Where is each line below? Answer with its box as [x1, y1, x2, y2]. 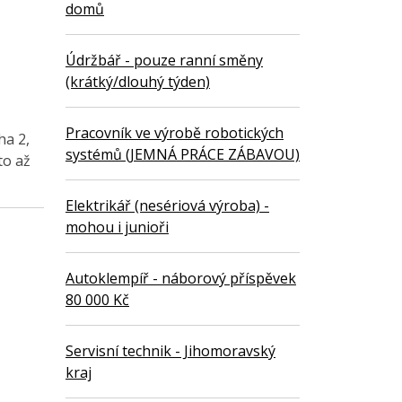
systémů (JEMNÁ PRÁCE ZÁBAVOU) [66, 144, 300, 165]
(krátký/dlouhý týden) [66, 72, 210, 92]
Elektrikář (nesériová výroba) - [66, 196, 269, 216]
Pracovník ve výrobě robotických [66, 123, 284, 144]
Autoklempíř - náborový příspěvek [66, 268, 296, 289]
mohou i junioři [66, 217, 169, 238]
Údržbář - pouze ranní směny [66, 50, 263, 71]
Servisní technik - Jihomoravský [66, 341, 275, 362]
